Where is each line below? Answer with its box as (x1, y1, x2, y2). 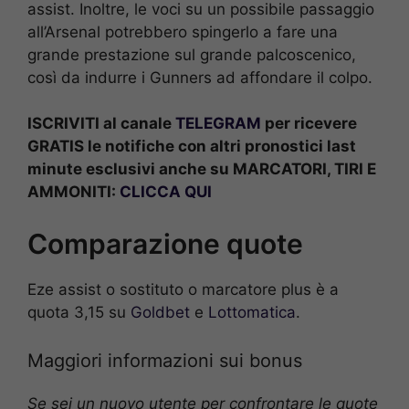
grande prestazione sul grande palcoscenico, (27, 45, 356, 64)
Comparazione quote (27, 226, 303, 260)
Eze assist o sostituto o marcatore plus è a (27, 279, 339, 299)
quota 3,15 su (27, 302, 131, 321)
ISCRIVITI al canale (27, 114, 175, 133)
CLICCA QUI (120, 183, 212, 202)
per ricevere (261, 114, 357, 133)
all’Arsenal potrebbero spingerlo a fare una (27, 22, 338, 41)
